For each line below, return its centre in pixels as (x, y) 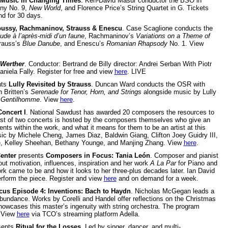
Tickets (196, 8)
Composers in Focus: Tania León (98, 155)
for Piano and (196, 163)
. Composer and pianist (184, 155)
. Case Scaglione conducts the (167, 28)
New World (45, 8)
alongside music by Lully (179, 92)
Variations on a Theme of (173, 36)
